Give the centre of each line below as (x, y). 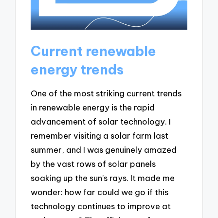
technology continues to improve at (101, 206)
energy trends (77, 69)
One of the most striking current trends (106, 93)
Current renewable (94, 51)
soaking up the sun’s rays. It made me (103, 178)
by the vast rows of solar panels (93, 164)
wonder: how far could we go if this (100, 192)
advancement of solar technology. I (101, 122)
